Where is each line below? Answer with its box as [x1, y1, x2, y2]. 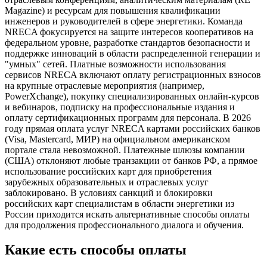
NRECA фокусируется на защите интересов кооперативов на [5, 26, 253, 37]
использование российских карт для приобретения [5, 166, 212, 176]
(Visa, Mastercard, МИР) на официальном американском [5, 133, 230, 144]
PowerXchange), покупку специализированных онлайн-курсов [5, 91, 259, 101]
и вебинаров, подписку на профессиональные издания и [5, 101, 235, 112]
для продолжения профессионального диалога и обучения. [5, 219, 244, 230]
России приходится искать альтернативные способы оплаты [5, 209, 250, 219]
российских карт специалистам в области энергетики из [5, 198, 234, 209]
